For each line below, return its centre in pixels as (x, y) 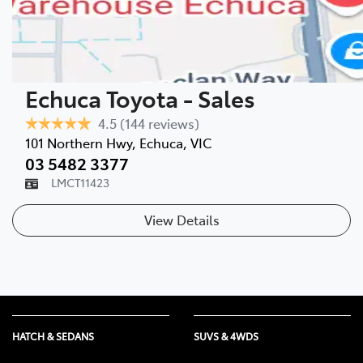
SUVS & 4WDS (226, 336)
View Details (181, 219)
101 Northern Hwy (79, 142)
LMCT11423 (80, 182)
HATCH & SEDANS (53, 336)
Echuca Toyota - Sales (140, 97)
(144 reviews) (160, 123)
